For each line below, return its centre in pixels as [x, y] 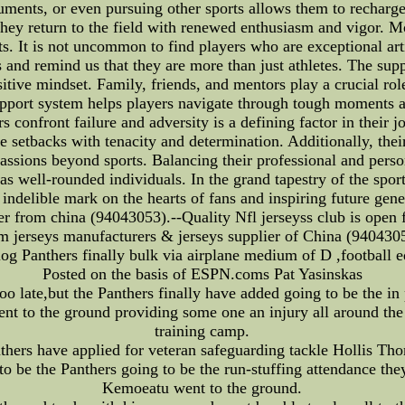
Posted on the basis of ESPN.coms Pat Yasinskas [202, 273]
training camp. [202, 330]
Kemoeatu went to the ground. [202, 387]
